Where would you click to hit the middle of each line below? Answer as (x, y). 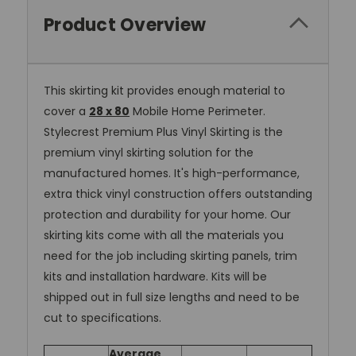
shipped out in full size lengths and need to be (172, 298)
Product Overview (125, 25)
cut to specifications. (103, 318)
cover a (66, 112)
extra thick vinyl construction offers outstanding (178, 194)
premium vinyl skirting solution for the (149, 153)
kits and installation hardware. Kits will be (155, 277)
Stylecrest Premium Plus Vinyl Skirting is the (163, 132)
